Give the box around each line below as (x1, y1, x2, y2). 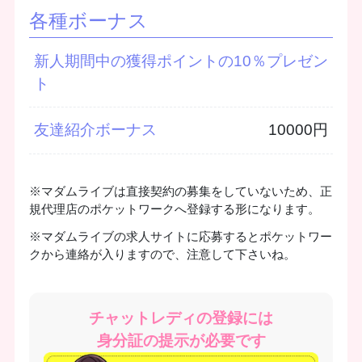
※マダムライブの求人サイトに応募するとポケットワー (28, 229, 332, 244)
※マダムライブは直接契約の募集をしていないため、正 (28, 184, 332, 199)
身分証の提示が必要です (96, 332, 266, 350)
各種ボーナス (28, 9, 148, 32)
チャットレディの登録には (89, 309, 273, 327)
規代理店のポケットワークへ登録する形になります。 (28, 202, 320, 217)
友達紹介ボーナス (33, 121, 157, 139)
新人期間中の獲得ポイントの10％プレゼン (33, 52, 328, 69)
